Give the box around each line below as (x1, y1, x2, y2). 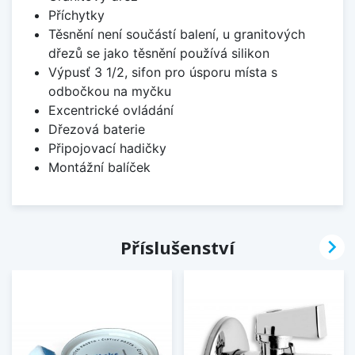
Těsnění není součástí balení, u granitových (48, 26, 305, 43)
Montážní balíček (48, 159, 151, 176)
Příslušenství (120, 235, 235, 260)
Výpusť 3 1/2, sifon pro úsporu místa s (48, 64, 277, 81)
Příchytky (48, 7, 105, 24)
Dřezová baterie (48, 121, 145, 138)
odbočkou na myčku (48, 83, 171, 100)
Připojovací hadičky (48, 140, 166, 157)
